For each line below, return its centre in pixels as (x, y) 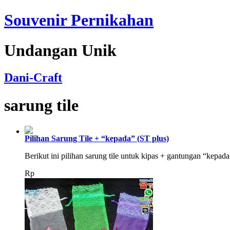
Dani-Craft (33, 78)
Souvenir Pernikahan (79, 20)
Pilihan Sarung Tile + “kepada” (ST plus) (97, 139)
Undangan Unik (60, 50)
